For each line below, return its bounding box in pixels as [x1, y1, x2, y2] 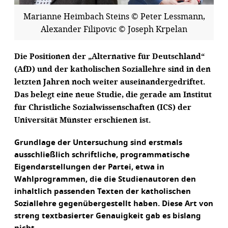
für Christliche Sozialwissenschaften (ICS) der [14, 102, 191, 112]
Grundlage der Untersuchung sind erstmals [14, 139, 182, 147]
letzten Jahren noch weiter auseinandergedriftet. [14, 76, 205, 87]
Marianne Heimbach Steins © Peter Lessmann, [23, 11, 205, 21]
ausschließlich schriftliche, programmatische [14, 151, 190, 159]
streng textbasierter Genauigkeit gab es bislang [14, 212, 201, 220]
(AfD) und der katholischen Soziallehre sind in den [14, 64, 211, 74]
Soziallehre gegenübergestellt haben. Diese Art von [14, 200, 213, 208]
